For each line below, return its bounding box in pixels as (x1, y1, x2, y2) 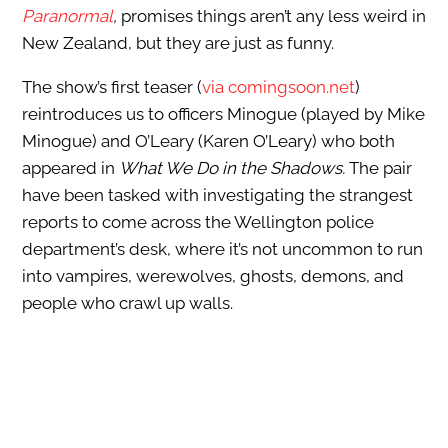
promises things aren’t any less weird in (120, 6, 426, 27)
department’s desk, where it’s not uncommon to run (21, 239, 423, 260)
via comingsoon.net (201, 77, 355, 98)
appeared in (21, 158, 119, 179)
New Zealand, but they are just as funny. (21, 33, 334, 54)
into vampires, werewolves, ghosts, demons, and (21, 266, 404, 287)
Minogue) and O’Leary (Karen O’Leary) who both (21, 131, 395, 152)
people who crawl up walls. (21, 293, 233, 314)
